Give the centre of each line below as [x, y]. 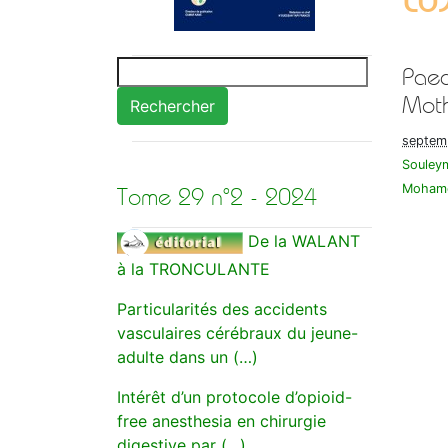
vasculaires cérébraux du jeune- [237, 333]
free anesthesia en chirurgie [221, 421]
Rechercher [172, 106]
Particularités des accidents [222, 309]
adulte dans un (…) [187, 357]
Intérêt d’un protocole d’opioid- [234, 397]
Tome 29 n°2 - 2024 [217, 197]
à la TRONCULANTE [193, 269]
